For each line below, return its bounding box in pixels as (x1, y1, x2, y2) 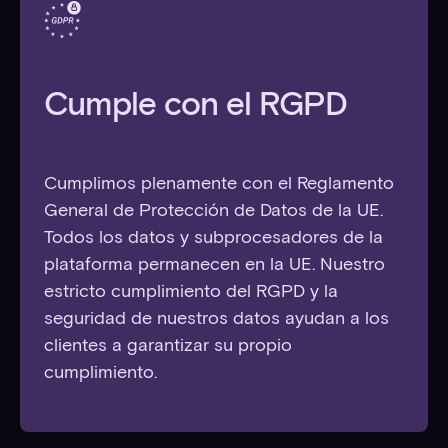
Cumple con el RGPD (43, 83, 347, 125)
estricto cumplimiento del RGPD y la (43, 280, 338, 303)
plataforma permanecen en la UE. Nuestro (43, 253, 385, 276)
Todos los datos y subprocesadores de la (43, 226, 383, 249)
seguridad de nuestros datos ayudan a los (43, 307, 389, 330)
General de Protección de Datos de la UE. (43, 199, 383, 222)
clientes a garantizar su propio (43, 334, 292, 357)
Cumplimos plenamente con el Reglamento (43, 172, 394, 195)
